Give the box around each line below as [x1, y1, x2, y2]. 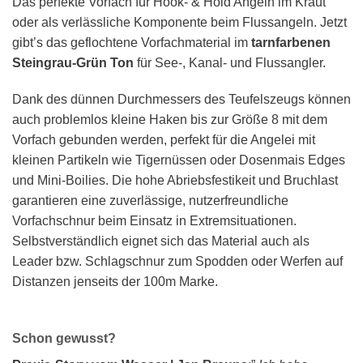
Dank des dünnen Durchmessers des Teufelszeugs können [12, 92, 351, 107]
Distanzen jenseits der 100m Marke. [12, 275, 218, 289]
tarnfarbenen [248, 35, 331, 49]
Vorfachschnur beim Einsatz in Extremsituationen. [12, 214, 297, 228]
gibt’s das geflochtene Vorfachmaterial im [12, 35, 248, 49]
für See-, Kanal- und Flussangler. [134, 55, 326, 70]
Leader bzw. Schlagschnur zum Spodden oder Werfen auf [12, 254, 343, 269]
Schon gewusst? [12, 331, 116, 346]
